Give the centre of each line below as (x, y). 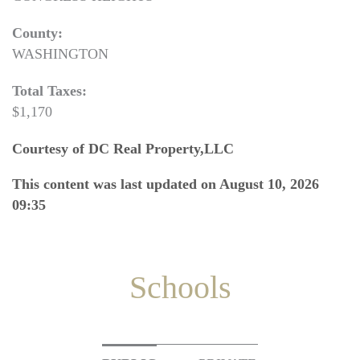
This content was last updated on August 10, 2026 (166, 184)
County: (37, 33)
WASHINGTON (60, 54)
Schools (180, 287)
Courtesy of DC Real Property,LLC (123, 149)
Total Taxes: (49, 91)
